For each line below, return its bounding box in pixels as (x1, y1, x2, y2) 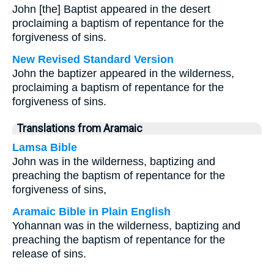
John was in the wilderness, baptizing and (12, 155, 215, 168)
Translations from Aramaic (17, 122, 143, 135)
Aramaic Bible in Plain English (12, 206, 171, 218)
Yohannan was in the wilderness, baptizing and (12, 220, 240, 232)
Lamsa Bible (12, 141, 77, 154)
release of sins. (12, 248, 86, 260)
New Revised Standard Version (12, 53, 174, 65)
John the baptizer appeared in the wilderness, (12, 67, 234, 80)
